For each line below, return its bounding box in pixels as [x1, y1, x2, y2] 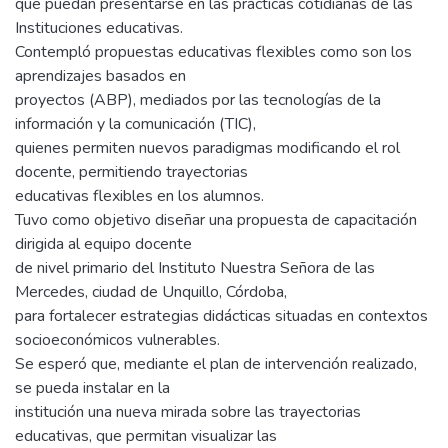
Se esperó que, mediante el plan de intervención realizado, [15, 353, 417, 376]
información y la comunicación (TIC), [15, 113, 256, 136]
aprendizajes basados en [15, 65, 186, 88]
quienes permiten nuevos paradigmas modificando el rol [15, 137, 400, 160]
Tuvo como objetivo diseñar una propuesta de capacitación [15, 209, 417, 232]
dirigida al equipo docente [15, 233, 192, 256]
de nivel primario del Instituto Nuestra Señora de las [15, 257, 375, 280]
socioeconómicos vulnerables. [15, 329, 220, 352]
